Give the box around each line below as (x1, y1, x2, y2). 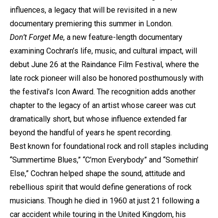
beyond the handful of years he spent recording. (10, 127, 172, 137)
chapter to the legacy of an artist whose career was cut (10, 100, 196, 110)
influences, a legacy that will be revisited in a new (10, 5, 177, 15)
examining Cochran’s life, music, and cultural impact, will (10, 46, 197, 55)
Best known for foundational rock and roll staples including (10, 141, 208, 151)
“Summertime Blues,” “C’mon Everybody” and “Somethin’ (10, 155, 199, 164)
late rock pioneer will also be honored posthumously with (10, 73, 203, 83)
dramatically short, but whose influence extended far (10, 114, 187, 124)
